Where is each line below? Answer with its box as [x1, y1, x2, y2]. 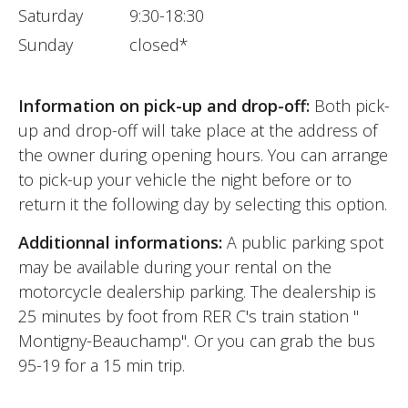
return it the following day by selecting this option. [18, 192, 387, 215]
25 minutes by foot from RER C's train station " [18, 304, 359, 327]
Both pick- [310, 94, 390, 117]
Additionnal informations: [18, 230, 227, 253]
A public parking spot [227, 230, 383, 253]
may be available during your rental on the [18, 255, 331, 278]
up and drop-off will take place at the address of [18, 118, 377, 141]
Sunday [18, 33, 73, 56]
